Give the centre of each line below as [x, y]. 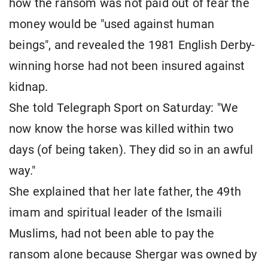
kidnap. [29, 87]
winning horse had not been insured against [127, 66]
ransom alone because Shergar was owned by [133, 255]
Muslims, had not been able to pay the [112, 234]
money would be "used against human [112, 25]
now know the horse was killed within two [121, 129]
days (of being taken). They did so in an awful [131, 150]
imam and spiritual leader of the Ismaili [116, 213]
